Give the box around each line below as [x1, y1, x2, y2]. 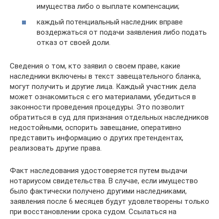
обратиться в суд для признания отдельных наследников [10, 112, 209, 122]
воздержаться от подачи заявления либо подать [37, 27, 207, 37]
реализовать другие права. [10, 143, 102, 153]
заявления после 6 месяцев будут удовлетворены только [10, 197, 209, 206]
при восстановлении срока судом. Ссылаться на [10, 207, 176, 216]
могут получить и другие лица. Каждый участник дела [10, 82, 196, 91]
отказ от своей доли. [37, 38, 110, 47]
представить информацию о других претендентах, [10, 133, 183, 142]
